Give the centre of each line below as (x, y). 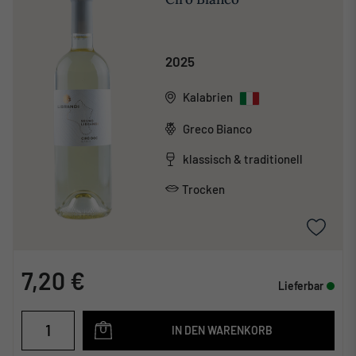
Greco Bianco (217, 128)
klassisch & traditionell (242, 159)
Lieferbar (301, 285)
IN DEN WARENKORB (222, 330)
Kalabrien (207, 97)
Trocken (203, 189)
